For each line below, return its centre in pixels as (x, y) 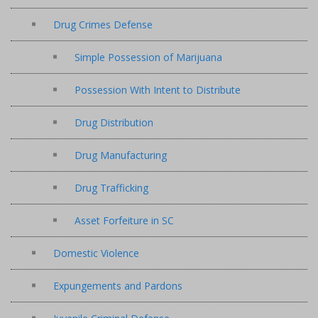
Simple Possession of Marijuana (148, 57)
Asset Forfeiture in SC (124, 220)
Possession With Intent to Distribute (158, 89)
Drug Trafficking (111, 187)
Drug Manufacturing (121, 155)
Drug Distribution (114, 122)
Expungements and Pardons (118, 285)
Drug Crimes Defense (103, 24)
